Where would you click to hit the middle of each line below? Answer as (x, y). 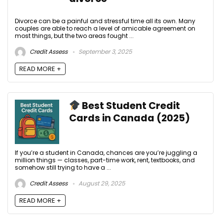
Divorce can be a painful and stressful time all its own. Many (105, 21)
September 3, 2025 (105, 51)
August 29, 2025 (101, 184)
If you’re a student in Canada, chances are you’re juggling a (106, 152)
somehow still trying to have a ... (63, 167)
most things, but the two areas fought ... (74, 36)
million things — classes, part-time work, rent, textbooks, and (105, 160)
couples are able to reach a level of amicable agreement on (105, 28)
